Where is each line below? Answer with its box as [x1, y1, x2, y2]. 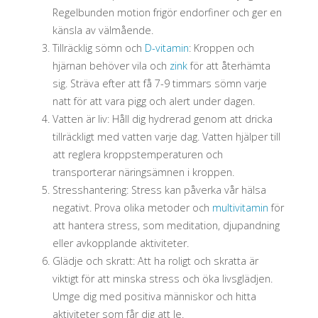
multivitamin [212, 201, 268, 215]
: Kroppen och [188, 41, 254, 55]
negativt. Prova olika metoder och [52, 201, 212, 215]
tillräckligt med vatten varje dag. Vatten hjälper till [52, 130, 280, 144]
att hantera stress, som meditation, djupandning [52, 219, 280, 233]
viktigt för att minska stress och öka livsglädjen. [52, 272, 273, 286]
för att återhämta [187, 59, 270, 73]
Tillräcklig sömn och [52, 41, 145, 55]
